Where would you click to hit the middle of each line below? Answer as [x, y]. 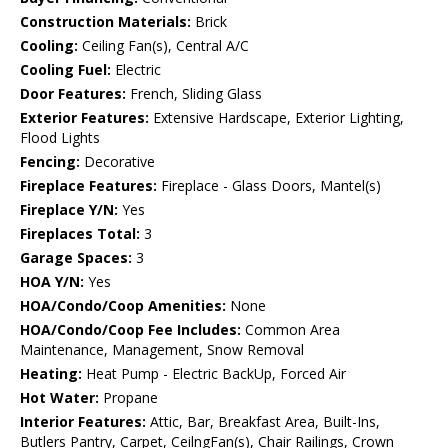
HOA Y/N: [52, 282]
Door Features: [73, 94]
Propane [128, 398]
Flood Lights [60, 138]
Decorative [117, 162]
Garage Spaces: [76, 258]
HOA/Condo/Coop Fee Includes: [130, 330]
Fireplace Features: [88, 186]
